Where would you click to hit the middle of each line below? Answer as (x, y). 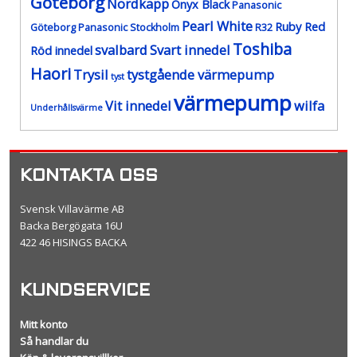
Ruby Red (300, 27)
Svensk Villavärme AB (72, 209)
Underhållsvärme (66, 108)
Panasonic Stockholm (128, 28)
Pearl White (217, 26)
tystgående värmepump (200, 75)
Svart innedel (190, 50)
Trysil (90, 75)
